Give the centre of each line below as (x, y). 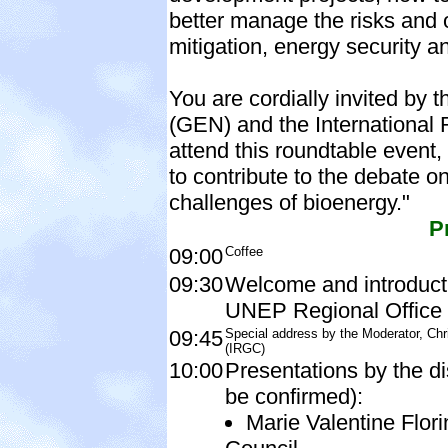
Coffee (244, 251)
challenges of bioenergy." (289, 202)
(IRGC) (245, 348)
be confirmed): (294, 396)
